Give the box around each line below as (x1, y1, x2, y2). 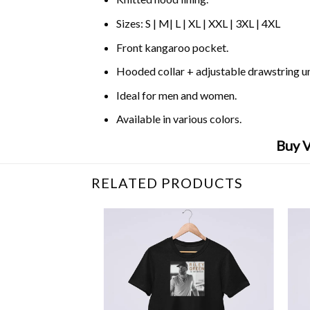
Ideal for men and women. (116, 88, 237, 102)
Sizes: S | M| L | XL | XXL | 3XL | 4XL (116, 16, 280, 30)
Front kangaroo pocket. (116, 40, 228, 54)
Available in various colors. (116, 112, 241, 126)
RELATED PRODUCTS (91, 174, 243, 191)
